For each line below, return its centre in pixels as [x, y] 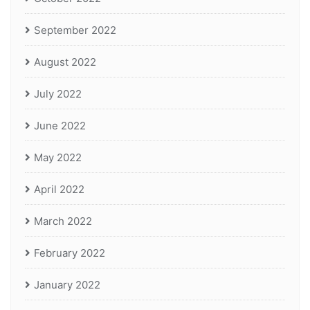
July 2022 [58, 94]
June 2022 [60, 126]
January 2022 [67, 285]
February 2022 [70, 253]
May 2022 [58, 158]
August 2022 [65, 62]
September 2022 [75, 30]
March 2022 [63, 221]
